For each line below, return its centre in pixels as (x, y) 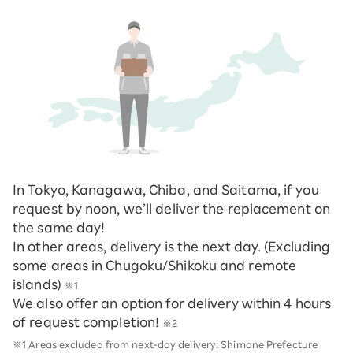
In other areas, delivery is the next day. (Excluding (172, 247)
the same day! (59, 228)
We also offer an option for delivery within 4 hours (172, 304)
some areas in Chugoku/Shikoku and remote (155, 266)
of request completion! (88, 323)
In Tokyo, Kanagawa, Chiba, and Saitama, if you (166, 190)
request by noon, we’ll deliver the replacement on (171, 209)
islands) (39, 285)
